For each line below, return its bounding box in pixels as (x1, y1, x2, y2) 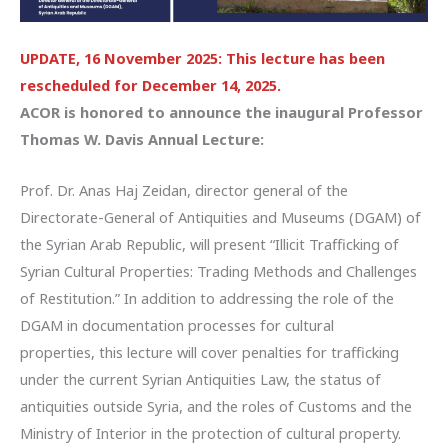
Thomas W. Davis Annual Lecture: (20, 129, 264, 150)
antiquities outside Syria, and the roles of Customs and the (20, 395, 412, 416)
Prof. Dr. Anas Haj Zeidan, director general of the (20, 179, 348, 200)
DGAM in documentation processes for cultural (20, 314, 334, 335)
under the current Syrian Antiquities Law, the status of (20, 368, 381, 389)
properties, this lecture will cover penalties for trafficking (20, 341, 399, 362)
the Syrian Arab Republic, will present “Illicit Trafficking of (20, 233, 399, 254)
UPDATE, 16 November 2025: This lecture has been (20, 48, 385, 69)
